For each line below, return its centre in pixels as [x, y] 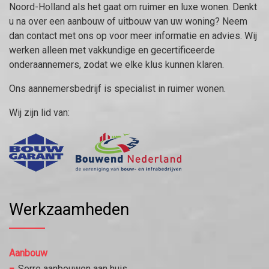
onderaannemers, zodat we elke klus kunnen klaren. [116, 64]
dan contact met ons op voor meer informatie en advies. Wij [133, 35]
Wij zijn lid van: [39, 112]
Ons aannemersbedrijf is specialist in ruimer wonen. [117, 88]
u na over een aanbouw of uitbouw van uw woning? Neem [128, 21]
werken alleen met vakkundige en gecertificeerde [112, 50]
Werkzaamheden [69, 209]
